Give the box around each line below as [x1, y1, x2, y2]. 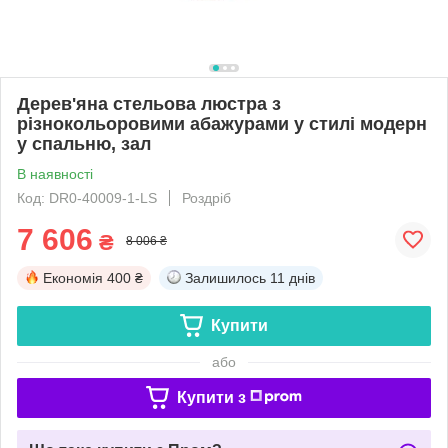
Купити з [176, 388, 246, 406]
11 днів [270, 269, 315, 286]
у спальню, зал [17, 133, 151, 154]
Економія [43, 269, 103, 286]
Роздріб [182, 189, 231, 206]
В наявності [17, 165, 93, 182]
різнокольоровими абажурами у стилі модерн [17, 113, 427, 134]
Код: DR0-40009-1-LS [17, 189, 157, 206]
